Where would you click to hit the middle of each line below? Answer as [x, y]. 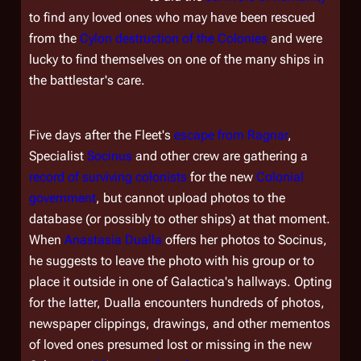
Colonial [280, 177]
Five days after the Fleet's [102, 135]
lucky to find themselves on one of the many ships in [176, 59]
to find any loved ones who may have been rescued [172, 17]
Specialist [58, 156]
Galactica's [202, 282]
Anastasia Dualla [113, 240]
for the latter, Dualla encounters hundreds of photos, [177, 303]
